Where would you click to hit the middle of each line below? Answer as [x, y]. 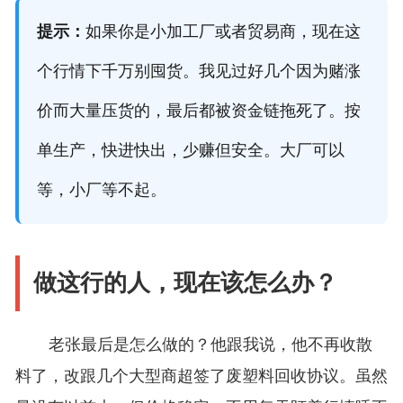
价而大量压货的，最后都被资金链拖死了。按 [198, 111]
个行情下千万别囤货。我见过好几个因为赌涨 [198, 72]
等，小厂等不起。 [101, 190]
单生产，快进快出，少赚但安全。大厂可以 [190, 151]
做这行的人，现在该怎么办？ [185, 283]
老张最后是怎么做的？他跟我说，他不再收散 [210, 345]
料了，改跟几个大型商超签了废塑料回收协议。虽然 [201, 376]
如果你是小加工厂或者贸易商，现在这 [223, 32]
